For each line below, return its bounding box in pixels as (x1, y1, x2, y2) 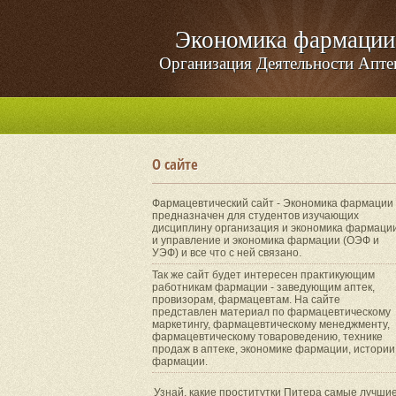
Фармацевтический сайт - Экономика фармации (152, 197, 393, 209)
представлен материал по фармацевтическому (152, 306, 391, 318)
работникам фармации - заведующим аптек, (152, 281, 375, 293)
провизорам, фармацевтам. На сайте (152, 293, 340, 306)
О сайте (152, 154, 198, 174)
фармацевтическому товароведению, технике (152, 331, 383, 343)
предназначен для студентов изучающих (152, 209, 359, 222)
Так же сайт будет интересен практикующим (152, 269, 375, 281)
